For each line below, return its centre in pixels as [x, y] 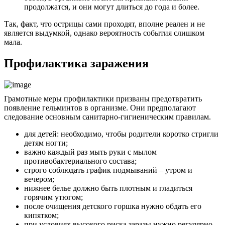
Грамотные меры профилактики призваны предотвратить [103, 99]
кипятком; [41, 215]
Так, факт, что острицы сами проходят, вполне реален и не [104, 24]
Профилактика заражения [76, 64]
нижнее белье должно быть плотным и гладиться [108, 188]
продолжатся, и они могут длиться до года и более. [112, 7]
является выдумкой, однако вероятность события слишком [104, 33]
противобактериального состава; [80, 161]
